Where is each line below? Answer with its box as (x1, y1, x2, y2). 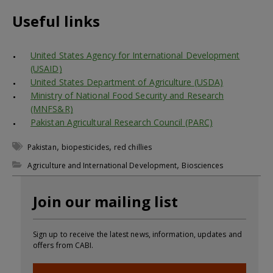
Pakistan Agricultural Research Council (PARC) (30, 116, 213, 128)
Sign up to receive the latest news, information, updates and (33, 229, 242, 239)
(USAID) (30, 62, 62, 74)
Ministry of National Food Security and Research (30, 89, 224, 101)
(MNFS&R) (30, 102, 73, 115)
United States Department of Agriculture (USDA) (30, 76, 224, 88)
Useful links (12, 10, 100, 31)
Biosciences (182, 160, 224, 171)
